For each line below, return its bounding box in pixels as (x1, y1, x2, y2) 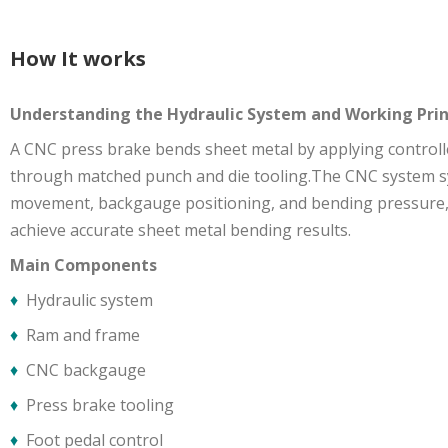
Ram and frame (22, 324, 140, 346)
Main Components (10, 254, 157, 276)
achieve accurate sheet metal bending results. (10, 219, 351, 241)
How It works (10, 45, 146, 72)
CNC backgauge (18, 359, 146, 381)
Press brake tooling (22, 394, 174, 416)
